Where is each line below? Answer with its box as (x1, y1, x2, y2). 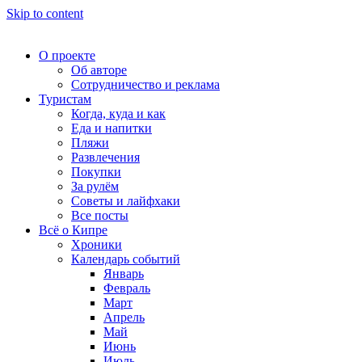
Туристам (39, 92, 91, 106)
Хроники (71, 238, 122, 251)
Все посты (71, 208, 128, 222)
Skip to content (6, 6, 83, 20)
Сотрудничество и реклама (71, 78, 220, 91)
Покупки (71, 165, 121, 179)
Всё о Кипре (39, 223, 107, 237)
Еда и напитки (71, 121, 152, 135)
